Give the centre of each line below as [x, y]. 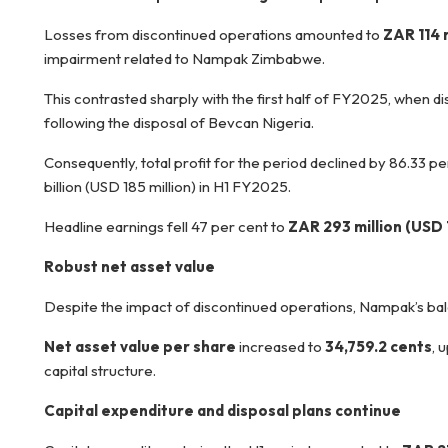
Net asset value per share [141, 346]
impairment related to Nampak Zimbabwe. [184, 58]
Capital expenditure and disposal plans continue [222, 410]
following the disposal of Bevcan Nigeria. [179, 122]
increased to [282, 346]
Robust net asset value [129, 266]
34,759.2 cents [378, 346]
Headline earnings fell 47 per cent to [166, 226]
